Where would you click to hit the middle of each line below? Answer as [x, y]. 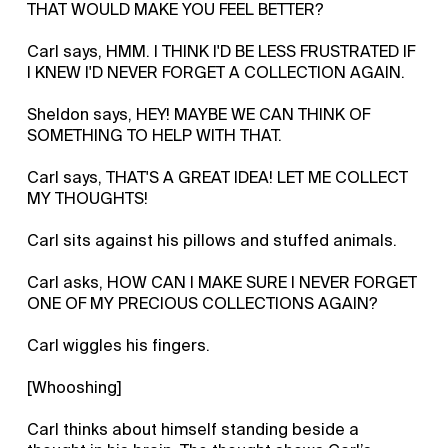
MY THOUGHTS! [88, 198]
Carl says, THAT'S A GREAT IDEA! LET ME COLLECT [218, 177]
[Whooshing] [75, 387]
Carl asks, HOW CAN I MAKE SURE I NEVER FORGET [222, 282]
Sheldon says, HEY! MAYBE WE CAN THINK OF [199, 114]
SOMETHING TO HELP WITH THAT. [155, 135]
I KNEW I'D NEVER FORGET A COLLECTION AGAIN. [216, 72]
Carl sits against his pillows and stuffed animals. [212, 240]
